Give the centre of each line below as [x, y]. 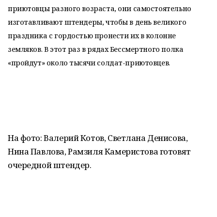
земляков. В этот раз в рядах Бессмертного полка [96, 49]
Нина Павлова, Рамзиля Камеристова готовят [99, 151]
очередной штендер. [50, 165]
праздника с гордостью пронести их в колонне [92, 35]
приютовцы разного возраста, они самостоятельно [100, 8]
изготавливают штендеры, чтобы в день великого [97, 22]
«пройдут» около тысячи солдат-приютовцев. [89, 62]
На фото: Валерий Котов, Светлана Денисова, [98, 138]
